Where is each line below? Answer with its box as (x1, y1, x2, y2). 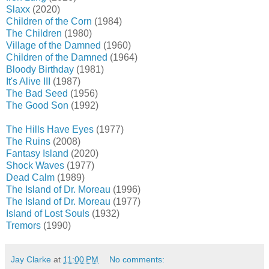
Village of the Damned (6, 40, 101, 51)
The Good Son (6, 100, 68, 111)
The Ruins (6, 136, 50, 147)
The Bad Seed (6, 88, 68, 99)
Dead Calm (6, 172, 55, 183)
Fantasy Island (6, 148, 68, 159)
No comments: (109, 255, 165, 265)
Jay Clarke (11, 255, 51, 265)
